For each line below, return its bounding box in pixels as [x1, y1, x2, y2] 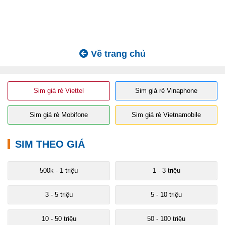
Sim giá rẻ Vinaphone [135, 86, 197, 94]
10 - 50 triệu [41, 214, 76, 222]
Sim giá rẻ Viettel [34, 86, 84, 94]
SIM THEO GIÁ [15, 138, 85, 150]
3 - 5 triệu [45, 190, 73, 198]
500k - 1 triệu [40, 166, 78, 174]
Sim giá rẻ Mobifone [30, 110, 88, 119]
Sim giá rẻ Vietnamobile [132, 110, 201, 119]
